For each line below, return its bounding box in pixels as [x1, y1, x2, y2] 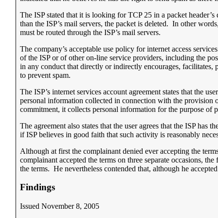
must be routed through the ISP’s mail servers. [20, 28, 163, 36]
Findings [20, 182, 55, 193]
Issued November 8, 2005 [20, 202, 99, 211]
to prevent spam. [20, 71, 71, 79]
